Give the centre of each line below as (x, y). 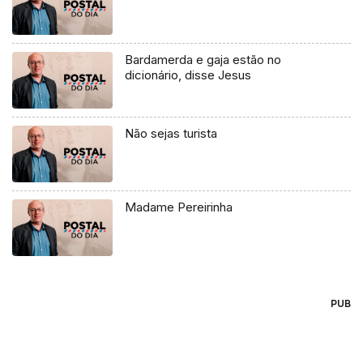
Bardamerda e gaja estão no (203, 60)
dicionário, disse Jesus (188, 75)
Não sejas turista (171, 134)
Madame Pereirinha (179, 207)
